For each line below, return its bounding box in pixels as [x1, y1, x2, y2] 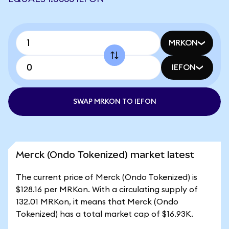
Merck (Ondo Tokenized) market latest [16, 149, 194, 160]
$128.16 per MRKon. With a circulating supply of [16, 186, 198, 194]
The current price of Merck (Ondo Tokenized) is [16, 173, 197, 181]
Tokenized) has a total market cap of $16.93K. [16, 210, 193, 218]
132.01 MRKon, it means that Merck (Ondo [16, 198, 178, 206]
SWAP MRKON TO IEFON [73, 98, 156, 105]
